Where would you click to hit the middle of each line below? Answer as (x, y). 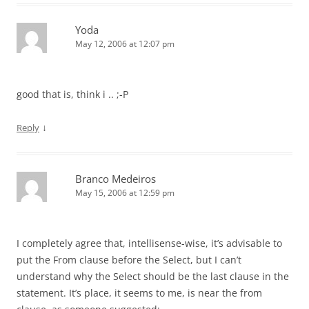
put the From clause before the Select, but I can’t (129, 260)
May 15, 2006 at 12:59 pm (125, 193)
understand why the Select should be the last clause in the (153, 276)
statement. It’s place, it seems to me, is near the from (139, 293)
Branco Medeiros (116, 179)
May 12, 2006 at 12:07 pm (125, 44)
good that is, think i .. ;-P (72, 94)
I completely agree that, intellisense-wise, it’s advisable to (149, 243)
